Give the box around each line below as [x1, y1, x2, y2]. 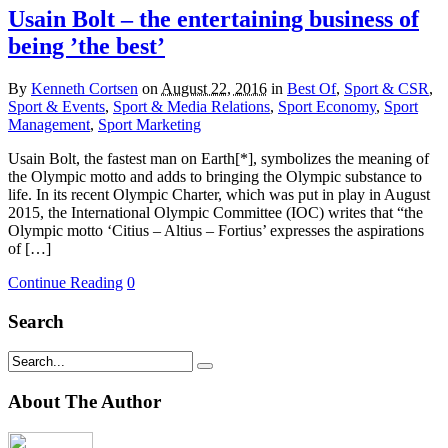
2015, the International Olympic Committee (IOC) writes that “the [8, 203, 423, 221]
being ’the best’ [8, 33, 165, 60]
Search [8, 310, 64, 332]
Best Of [287, 79, 336, 97]
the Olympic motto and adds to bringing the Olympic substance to [8, 167, 422, 185]
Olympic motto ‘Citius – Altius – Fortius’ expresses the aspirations [8, 221, 424, 239]
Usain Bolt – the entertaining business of [8, 6, 419, 33]
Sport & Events [8, 97, 105, 115]
